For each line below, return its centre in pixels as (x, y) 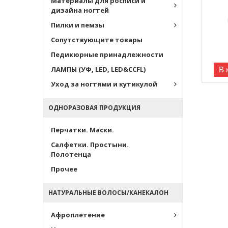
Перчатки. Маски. (82, 130)
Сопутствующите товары (97, 40)
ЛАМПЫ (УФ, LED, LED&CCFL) (98, 69)
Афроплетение (78, 215)
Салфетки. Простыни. (90, 145)
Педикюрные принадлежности (107, 54)
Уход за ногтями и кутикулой (104, 84)
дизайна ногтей (80, 10)
